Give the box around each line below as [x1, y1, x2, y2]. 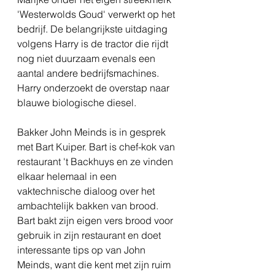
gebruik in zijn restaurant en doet [17, 229, 163, 242]
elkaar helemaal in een [17, 170, 119, 183]
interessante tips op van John [17, 244, 148, 257]
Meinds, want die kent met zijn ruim [17, 258, 173, 271]
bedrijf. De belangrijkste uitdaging [17, 23, 170, 36]
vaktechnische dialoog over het [17, 185, 157, 198]
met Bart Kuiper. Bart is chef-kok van [17, 141, 177, 153]
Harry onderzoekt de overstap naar [17, 82, 172, 95]
